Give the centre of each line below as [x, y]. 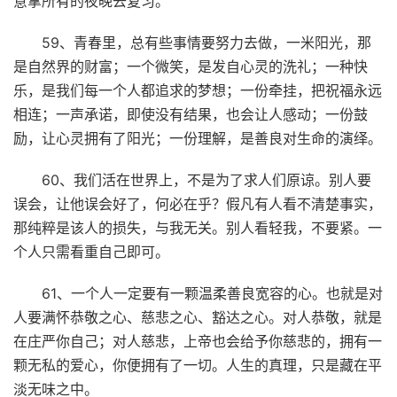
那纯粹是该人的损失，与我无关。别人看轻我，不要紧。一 [198, 227]
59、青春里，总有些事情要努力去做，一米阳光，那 [206, 42]
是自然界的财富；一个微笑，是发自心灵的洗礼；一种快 [191, 66]
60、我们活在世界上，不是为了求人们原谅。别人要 [206, 179]
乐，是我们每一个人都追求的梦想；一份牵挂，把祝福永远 [198, 90]
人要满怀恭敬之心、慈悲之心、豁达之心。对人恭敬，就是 [198, 317]
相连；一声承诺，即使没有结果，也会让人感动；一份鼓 [191, 114]
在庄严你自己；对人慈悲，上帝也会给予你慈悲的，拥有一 [198, 341]
